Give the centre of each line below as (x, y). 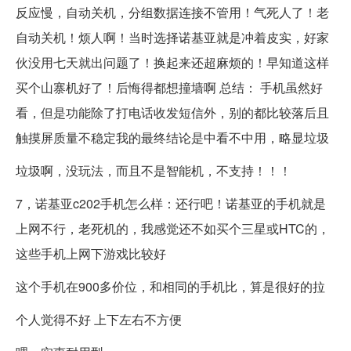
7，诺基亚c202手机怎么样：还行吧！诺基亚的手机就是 (171, 204)
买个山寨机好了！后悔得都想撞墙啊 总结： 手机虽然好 (169, 88)
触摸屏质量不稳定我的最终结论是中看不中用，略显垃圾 (172, 138)
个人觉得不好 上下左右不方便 (99, 320)
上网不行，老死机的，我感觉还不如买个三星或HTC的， (173, 229)
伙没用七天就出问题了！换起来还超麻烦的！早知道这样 (172, 63)
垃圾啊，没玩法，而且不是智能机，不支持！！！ (154, 171)
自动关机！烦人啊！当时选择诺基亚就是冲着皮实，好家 (172, 38)
